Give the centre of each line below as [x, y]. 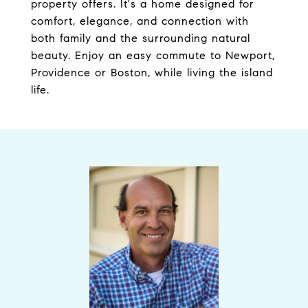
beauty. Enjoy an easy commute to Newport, [153, 55]
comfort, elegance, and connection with [140, 21]
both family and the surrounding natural [141, 38]
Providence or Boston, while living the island [152, 73]
